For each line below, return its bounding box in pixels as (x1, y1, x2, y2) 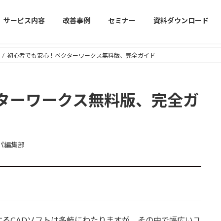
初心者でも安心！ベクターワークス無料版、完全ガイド (7, 53, 155, 59)
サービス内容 (3, 18, 45, 25)
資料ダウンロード (153, 18, 209, 25)
